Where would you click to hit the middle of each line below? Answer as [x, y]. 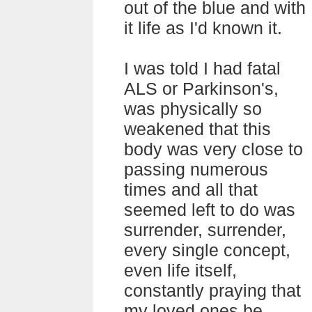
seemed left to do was [210, 210]
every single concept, [207, 250]
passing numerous [196, 169]
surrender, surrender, [205, 230]
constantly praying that [212, 290]
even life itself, [180, 270]
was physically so [193, 109]
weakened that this [197, 129]
